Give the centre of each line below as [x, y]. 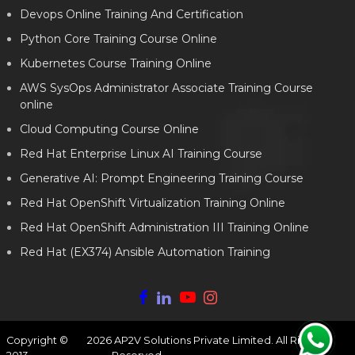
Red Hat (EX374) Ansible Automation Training [145, 252]
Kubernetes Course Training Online [116, 63]
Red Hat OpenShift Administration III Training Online [164, 227]
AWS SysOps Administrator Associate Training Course [166, 88]
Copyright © [37, 340]
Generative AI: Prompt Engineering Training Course [162, 178]
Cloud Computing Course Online [109, 129]
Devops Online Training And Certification [132, 14]
